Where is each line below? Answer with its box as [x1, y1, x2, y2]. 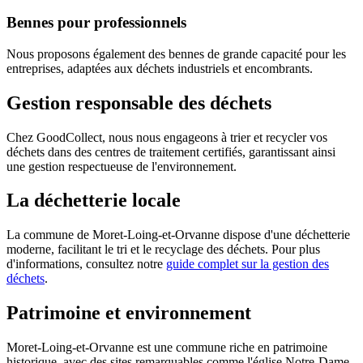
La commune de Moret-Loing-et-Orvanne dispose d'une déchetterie [6, 228, 350, 242]
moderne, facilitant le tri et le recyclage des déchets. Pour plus [6, 242, 320, 257]
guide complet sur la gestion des [166, 257, 329, 271]
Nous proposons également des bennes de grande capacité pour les [6, 46, 346, 61]
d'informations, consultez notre [6, 257, 166, 271]
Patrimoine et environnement [6, 302, 251, 324]
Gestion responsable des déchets [6, 92, 271, 113]
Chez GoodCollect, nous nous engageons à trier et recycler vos [6, 130, 327, 144]
